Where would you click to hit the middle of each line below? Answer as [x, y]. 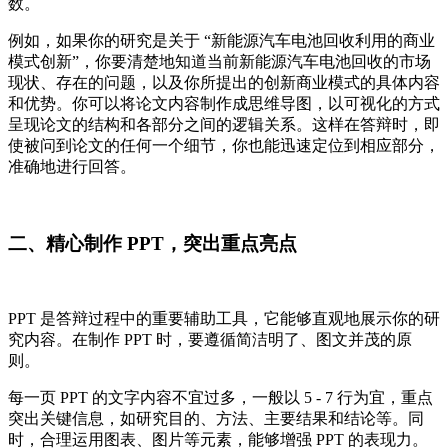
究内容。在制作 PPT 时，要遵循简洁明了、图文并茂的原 [210, 340]
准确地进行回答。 [72, 166]
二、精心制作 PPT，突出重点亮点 [152, 243]
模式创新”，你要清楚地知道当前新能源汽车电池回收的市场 [219, 61]
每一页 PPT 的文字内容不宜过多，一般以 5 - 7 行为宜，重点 [220, 398]
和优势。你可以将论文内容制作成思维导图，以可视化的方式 [224, 103]
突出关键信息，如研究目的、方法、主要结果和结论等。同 [216, 419]
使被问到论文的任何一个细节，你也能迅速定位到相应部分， [224, 145]
